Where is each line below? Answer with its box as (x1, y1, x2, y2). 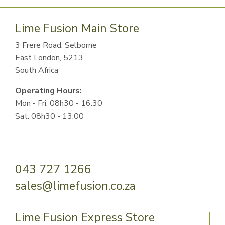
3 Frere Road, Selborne (15, 39, 97, 51)
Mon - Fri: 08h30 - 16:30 (15, 97, 102, 109)
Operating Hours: (15, 85, 82, 96)
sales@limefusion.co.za (15, 178, 136, 194)
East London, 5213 (15, 52, 83, 63)
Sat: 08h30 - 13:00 (15, 110, 84, 122)
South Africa (15, 64, 58, 76)
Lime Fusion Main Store (15, 20, 139, 36)
